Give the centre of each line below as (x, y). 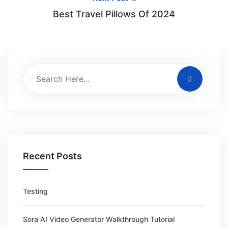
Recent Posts (52, 156)
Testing (35, 191)
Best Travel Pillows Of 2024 (114, 14)
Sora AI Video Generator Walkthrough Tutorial (99, 219)
